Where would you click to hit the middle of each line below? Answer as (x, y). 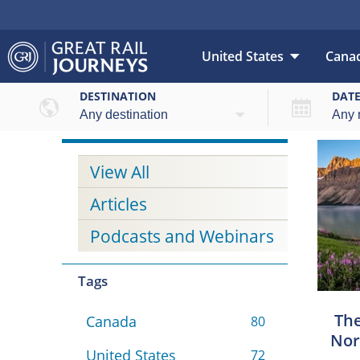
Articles (119, 205)
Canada (111, 322)
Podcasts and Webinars (182, 237)
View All (120, 172)
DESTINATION (118, 96)
